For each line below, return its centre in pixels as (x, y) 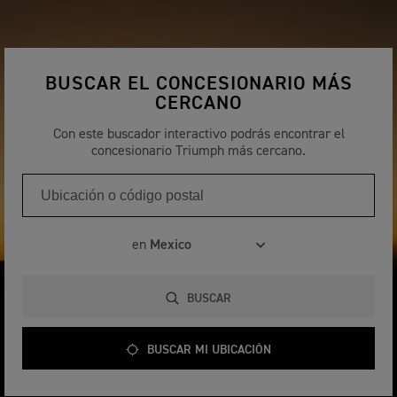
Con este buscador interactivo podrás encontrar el (198, 134)
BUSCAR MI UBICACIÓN (209, 350)
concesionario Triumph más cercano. (198, 151)
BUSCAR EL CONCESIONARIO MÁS (198, 84)
